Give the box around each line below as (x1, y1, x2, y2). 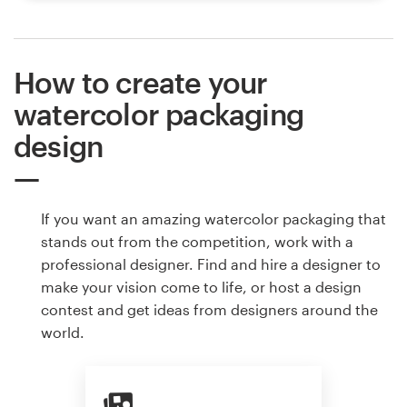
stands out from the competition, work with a (41, 232, 353, 250)
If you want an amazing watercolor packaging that (41, 209, 386, 227)
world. (41, 323, 84, 341)
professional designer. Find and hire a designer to (41, 254, 381, 273)
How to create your (14, 65, 268, 99)
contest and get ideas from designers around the (41, 300, 378, 318)
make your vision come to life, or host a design (41, 277, 362, 295)
